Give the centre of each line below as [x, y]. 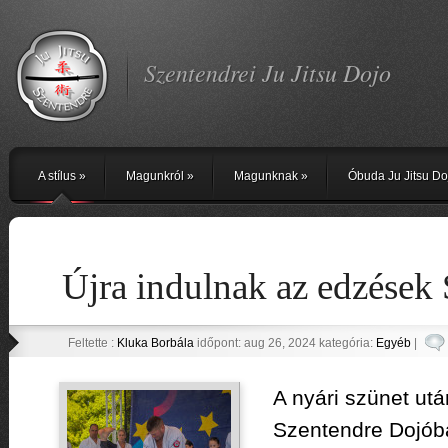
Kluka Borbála [155, 343]
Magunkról [154, 176]
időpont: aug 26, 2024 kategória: [284, 343]
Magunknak [265, 176]
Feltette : [92, 343]
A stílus [56, 176]
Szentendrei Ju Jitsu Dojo [267, 72]
